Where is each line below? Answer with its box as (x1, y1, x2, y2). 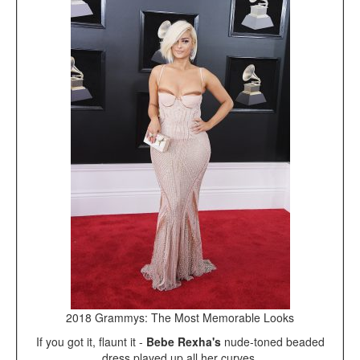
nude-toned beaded (220, 333, 325, 350)
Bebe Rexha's (145, 333, 221, 350)
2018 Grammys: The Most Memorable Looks (66, 309, 294, 326)
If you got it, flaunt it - (35, 333, 146, 350)
